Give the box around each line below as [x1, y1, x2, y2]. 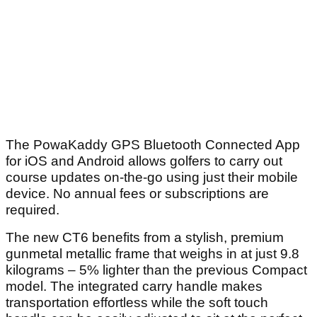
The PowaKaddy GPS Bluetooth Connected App [6, 137, 300, 153]
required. [6, 202, 59, 218]
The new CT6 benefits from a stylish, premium [6, 230, 284, 246]
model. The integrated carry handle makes [6, 279, 263, 294]
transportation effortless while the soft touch [6, 295, 268, 311]
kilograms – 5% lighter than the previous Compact [6, 263, 307, 278]
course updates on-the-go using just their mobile [6, 170, 298, 185]
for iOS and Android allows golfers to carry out [6, 154, 282, 169]
